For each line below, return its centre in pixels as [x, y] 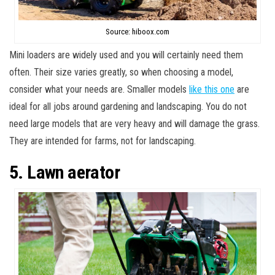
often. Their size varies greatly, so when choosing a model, [121, 72]
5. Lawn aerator [64, 172]
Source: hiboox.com [137, 32]
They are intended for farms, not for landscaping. [103, 141]
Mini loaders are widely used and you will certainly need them [126, 55]
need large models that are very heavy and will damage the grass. [134, 124]
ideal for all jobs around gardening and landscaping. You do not [128, 107]
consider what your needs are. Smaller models [99, 90]
